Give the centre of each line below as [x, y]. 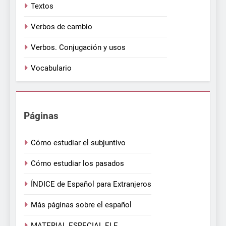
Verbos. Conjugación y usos [78, 48]
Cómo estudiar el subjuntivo [78, 143]
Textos [42, 6]
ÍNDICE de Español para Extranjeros [91, 184]
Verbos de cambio [62, 27]
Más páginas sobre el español [81, 205]
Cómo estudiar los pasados [77, 163]
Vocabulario [51, 68]
